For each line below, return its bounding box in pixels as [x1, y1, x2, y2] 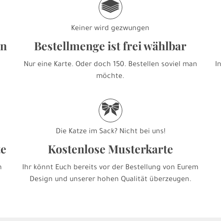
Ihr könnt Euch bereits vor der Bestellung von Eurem [22, 164, 199, 173]
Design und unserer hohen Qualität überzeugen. [29, 176, 191, 184]
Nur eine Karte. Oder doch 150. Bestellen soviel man [23, 61, 197, 70]
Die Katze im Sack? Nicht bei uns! [55, 128, 165, 137]
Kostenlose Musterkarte [47, 141, 173, 157]
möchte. [96, 73, 125, 81]
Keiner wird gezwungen [71, 25, 150, 34]
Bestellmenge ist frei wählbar [34, 38, 187, 54]
